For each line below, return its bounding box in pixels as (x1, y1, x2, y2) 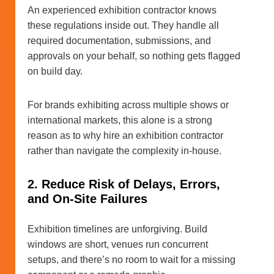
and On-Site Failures (28, 192, 147, 206)
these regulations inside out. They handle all (28, 20, 219, 31)
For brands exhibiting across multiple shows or (28, 100, 229, 111)
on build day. (28, 66, 83, 77)
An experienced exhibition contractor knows (28, 5, 217, 16)
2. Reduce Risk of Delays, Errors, (28, 177, 220, 191)
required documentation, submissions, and (28, 35, 211, 46)
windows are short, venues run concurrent (28, 239, 208, 250)
